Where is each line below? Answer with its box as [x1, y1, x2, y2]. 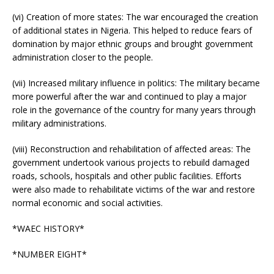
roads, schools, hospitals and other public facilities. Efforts [12, 169, 242, 182]
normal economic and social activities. [12, 196, 163, 209]
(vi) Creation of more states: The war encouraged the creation [12, 10, 258, 23]
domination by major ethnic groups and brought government [12, 37, 253, 50]
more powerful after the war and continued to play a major [12, 90, 246, 102]
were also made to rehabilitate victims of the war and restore [12, 183, 255, 195]
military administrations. [12, 117, 106, 129]
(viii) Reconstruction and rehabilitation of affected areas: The [12, 143, 251, 155]
